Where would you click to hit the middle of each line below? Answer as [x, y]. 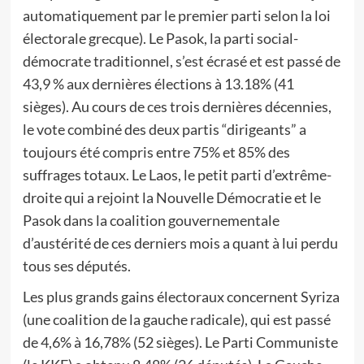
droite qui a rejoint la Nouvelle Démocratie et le [171, 197]
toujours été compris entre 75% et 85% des [156, 152]
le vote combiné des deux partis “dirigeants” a [164, 129]
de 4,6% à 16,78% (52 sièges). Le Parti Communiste [180, 342]
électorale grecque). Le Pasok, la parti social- [160, 38]
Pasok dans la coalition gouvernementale [151, 220]
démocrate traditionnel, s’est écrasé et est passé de [181, 61]
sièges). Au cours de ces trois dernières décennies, [177, 106]
